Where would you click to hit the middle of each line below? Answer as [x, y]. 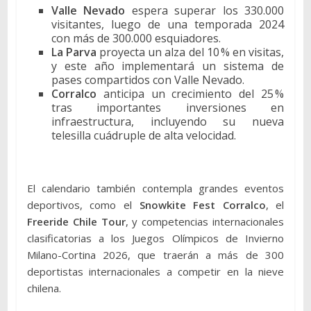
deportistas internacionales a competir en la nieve [155, 272]
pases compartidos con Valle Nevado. [148, 80]
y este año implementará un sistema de [168, 66]
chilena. [44, 288]
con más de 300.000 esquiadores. [136, 39]
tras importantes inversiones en [168, 108]
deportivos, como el [83, 205]
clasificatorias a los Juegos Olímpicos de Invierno [155, 238]
